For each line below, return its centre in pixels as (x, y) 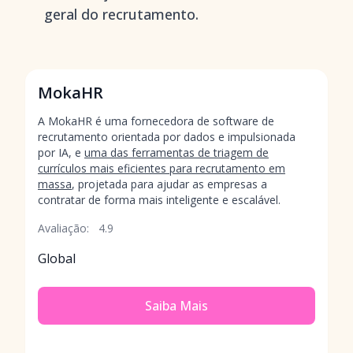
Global (57, 258)
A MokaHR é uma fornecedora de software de (156, 121)
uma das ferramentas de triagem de (176, 152)
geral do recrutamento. (121, 14)
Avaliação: (63, 228)
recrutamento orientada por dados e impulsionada (167, 137)
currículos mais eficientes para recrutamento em (162, 168)
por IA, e (61, 152)
